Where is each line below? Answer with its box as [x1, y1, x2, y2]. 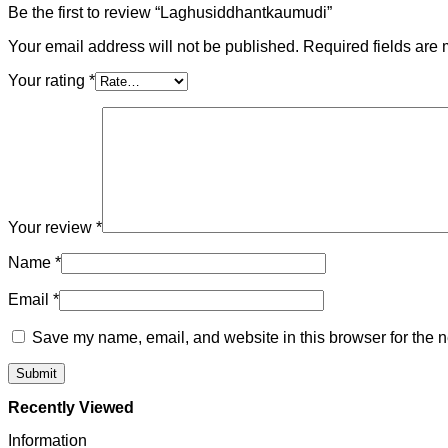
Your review [8, 219, 96, 237]
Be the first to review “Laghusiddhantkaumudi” [8, 4, 332, 22]
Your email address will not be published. [8, 38, 299, 56]
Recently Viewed [8, 399, 134, 417]
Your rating [8, 72, 89, 90]
